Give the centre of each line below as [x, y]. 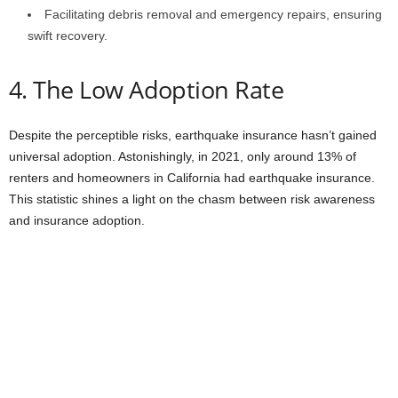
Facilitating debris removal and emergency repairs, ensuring [213, 14]
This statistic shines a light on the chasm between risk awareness [192, 199]
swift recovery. [68, 36]
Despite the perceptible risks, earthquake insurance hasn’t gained [193, 135]
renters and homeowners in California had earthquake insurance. [192, 178]
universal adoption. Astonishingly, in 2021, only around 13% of [183, 156]
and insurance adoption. [77, 220]
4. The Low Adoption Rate [147, 89]
